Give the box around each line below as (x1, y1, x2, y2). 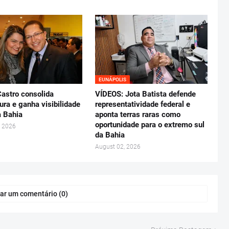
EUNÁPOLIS (99, 77, 127, 83)
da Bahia (95, 130, 125, 140)
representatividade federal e (95, 100, 191, 109)
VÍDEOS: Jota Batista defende (95, 89, 196, 99)
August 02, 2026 (95, 143, 141, 151)
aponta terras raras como (95, 110, 181, 120)
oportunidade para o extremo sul (95, 120, 205, 130)
